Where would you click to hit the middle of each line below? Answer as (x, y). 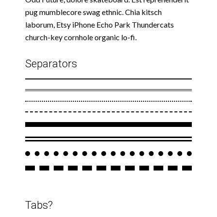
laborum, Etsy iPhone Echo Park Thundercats (100, 25)
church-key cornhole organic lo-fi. (81, 37)
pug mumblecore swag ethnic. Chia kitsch (93, 12)
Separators (51, 64)
